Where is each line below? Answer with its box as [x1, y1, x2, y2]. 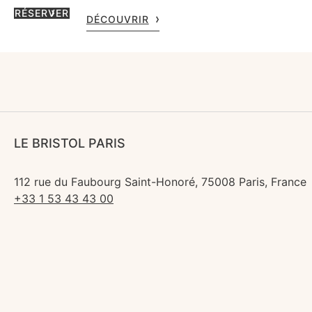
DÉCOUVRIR [86, 13, 149, 25]
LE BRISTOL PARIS [14, 135, 125, 150]
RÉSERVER [15, 6, 69, 19]
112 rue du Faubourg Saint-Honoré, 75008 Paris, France [14, 174, 306, 189]
